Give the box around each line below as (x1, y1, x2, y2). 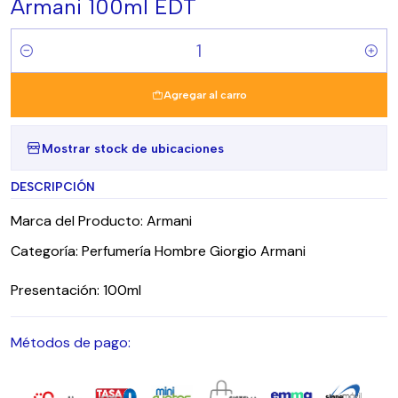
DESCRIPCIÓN (11, 179, 95, 194)
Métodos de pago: (11, 333, 131, 352)
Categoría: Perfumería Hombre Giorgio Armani (11, 242, 306, 260)
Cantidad (11, 52, 66, 69)
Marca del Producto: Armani (11, 211, 192, 230)
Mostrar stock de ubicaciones (42, 139, 224, 156)
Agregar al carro (163, 89, 247, 101)
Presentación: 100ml (11, 281, 141, 299)
